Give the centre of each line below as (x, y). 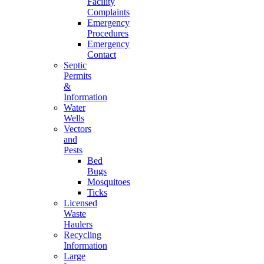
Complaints (108, 12)
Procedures (108, 33)
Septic (75, 65)
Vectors (77, 129)
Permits (77, 76)
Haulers (78, 224)
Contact (102, 55)
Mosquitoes (109, 182)
